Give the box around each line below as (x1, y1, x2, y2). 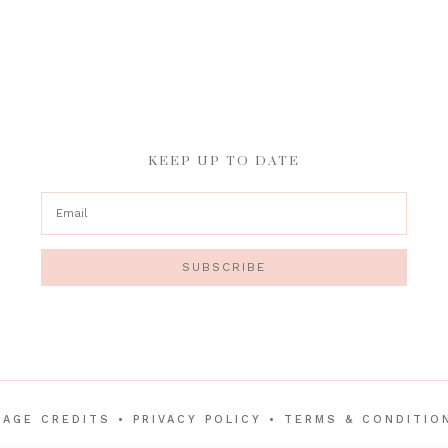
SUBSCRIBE (181, 260, 266, 275)
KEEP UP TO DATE (147, 152, 300, 169)
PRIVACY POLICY (132, 413, 262, 427)
